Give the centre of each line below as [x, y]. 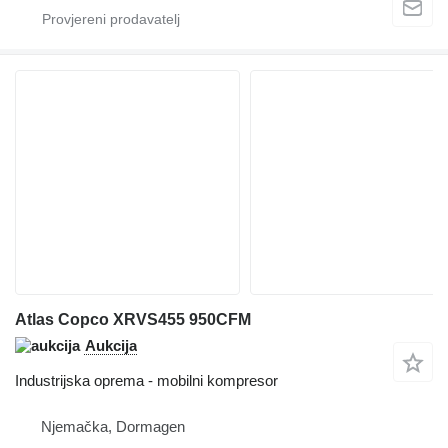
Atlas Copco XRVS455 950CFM [133, 319]
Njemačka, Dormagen [113, 426]
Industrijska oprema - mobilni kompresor [146, 380]
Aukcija [111, 345]
